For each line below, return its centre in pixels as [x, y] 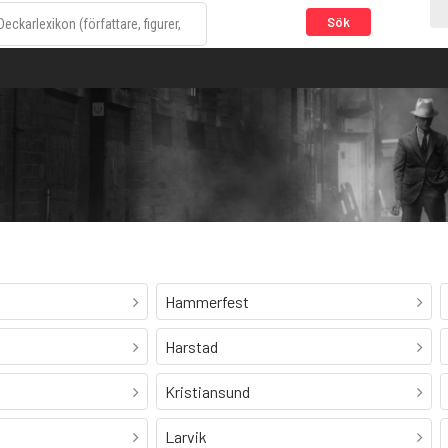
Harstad [192, 347]
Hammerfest [207, 302]
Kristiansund [208, 392]
